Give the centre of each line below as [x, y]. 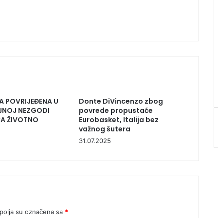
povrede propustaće [116, 110]
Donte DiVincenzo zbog [121, 101]
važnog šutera [104, 129]
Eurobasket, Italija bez [118, 119]
